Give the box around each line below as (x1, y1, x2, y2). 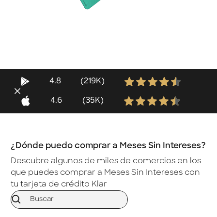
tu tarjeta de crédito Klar (11, 180, 108, 188)
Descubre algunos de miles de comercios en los (11, 157, 201, 165)
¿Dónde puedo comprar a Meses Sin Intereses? (11, 141, 206, 150)
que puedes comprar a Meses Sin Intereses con (11, 169, 201, 177)
